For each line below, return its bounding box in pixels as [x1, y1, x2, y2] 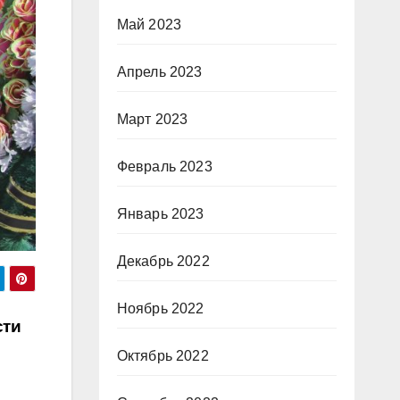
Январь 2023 [116, 206, 204, 221]
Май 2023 [116, 17, 182, 32]
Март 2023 [116, 112, 188, 127]
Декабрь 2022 [116, 254, 210, 269]
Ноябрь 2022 [116, 301, 204, 316]
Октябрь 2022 [116, 348, 209, 363]
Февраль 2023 [116, 159, 212, 174]
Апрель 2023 [116, 64, 203, 79]
